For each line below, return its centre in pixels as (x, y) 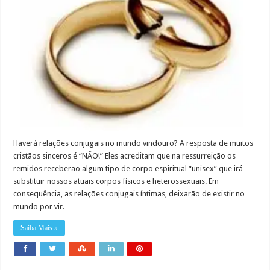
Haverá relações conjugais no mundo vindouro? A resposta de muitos (133, 143)
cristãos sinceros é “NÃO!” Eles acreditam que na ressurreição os (125, 155)
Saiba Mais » (39, 228)
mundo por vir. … (44, 206)
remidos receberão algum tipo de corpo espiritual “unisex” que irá (128, 168)
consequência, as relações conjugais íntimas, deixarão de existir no (129, 193)
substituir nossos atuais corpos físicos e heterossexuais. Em (116, 181)
